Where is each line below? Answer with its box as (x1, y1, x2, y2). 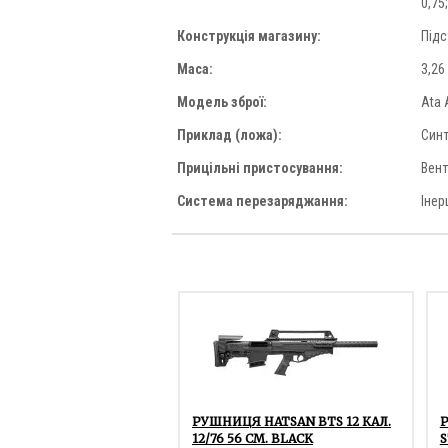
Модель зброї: (177, 94, 267, 111)
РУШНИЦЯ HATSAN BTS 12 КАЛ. (192, 414, 391, 430)
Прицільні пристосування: (177, 160, 343, 177)
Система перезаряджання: (177, 193, 348, 210)
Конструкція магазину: (177, 28, 321, 45)
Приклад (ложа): (177, 127, 282, 144)
